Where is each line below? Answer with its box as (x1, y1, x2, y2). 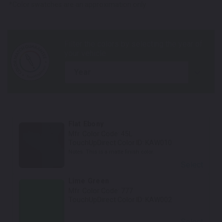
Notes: (68, 148, 86, 155)
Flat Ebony (68, 119, 104, 128)
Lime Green (68, 176, 110, 185)
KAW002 (145, 195, 172, 204)
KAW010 (145, 138, 172, 147)
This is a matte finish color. (85, 148, 154, 155)
